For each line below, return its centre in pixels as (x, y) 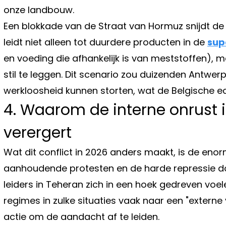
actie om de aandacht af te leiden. (81, 216)
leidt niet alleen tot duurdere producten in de (105, 42)
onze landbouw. (39, 10)
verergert (38, 132)
